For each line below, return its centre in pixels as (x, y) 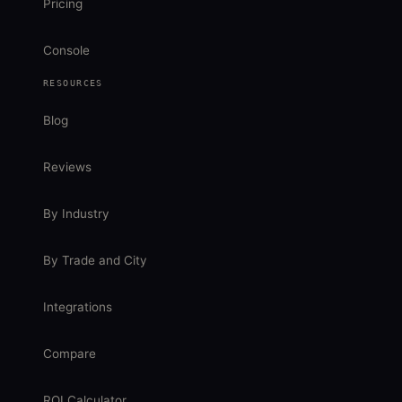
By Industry (76, 214)
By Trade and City (95, 260)
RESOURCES (73, 83)
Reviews (67, 167)
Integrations (78, 307)
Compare (70, 354)
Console (66, 50)
